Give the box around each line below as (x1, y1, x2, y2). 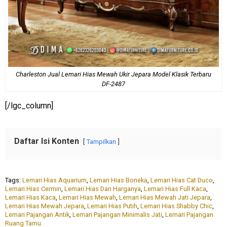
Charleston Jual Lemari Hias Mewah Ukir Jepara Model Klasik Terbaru (16, 70, 211, 78)
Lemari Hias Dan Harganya (64, 184, 141, 193)
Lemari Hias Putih (87, 202, 137, 210)
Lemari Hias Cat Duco (150, 176, 213, 184)
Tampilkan (87, 137, 116, 145)
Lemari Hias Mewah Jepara (5, 202, 84, 210)
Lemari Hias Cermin (5, 184, 61, 193)
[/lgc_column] (5, 100, 53, 110)
